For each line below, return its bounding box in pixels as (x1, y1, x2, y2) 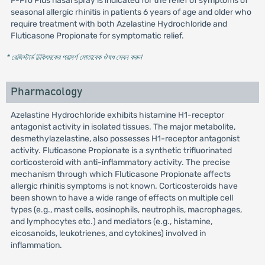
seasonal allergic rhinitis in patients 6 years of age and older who (10, 7, 251, 17)
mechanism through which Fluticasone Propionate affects (10, 169, 231, 179)
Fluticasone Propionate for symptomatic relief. (10, 31, 184, 41)
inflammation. (10, 240, 62, 250)
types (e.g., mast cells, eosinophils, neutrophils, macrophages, (10, 205, 242, 215)
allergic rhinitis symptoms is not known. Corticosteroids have (10, 181, 238, 191)
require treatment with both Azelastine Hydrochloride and (10, 19, 227, 29)
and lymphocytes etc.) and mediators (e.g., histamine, (10, 216, 212, 227)
